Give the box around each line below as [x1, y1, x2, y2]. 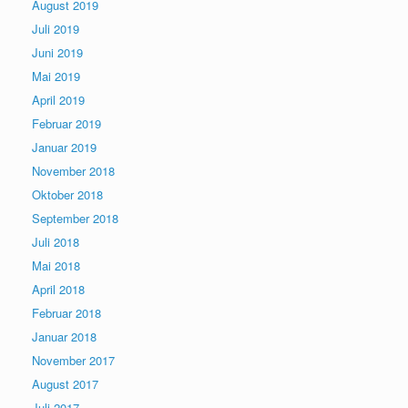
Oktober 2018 [32, 186, 103, 204]
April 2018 [32, 280, 85, 299]
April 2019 [32, 91, 85, 109]
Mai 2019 [32, 67, 80, 86]
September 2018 [32, 209, 118, 228]
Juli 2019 [32, 20, 79, 38]
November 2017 [32, 352, 115, 370]
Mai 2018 [32, 257, 80, 275]
